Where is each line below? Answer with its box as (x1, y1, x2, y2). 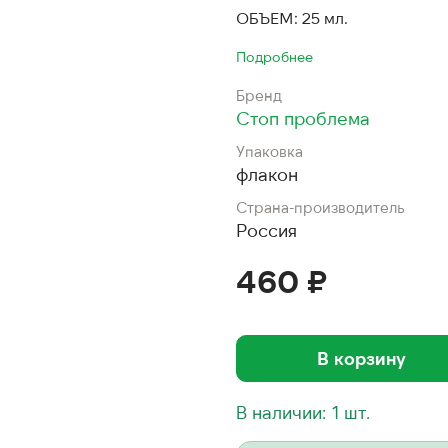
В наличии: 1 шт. (236, 401, 370, 423)
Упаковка (236, 142, 303, 160)
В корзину (316, 347, 406, 369)
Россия (236, 219, 297, 241)
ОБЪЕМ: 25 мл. (236, 8, 348, 27)
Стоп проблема (236, 107, 370, 129)
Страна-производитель (236, 198, 405, 216)
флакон (236, 163, 298, 185)
